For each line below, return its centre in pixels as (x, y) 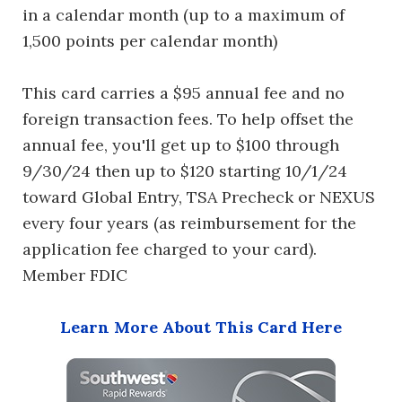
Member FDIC (75, 275)
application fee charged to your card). (170, 249)
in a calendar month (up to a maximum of (184, 15)
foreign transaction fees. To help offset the (188, 119)
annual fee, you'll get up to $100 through (181, 145)
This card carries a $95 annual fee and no (184, 93)
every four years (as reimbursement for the (189, 223)
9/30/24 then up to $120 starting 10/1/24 (185, 171)
